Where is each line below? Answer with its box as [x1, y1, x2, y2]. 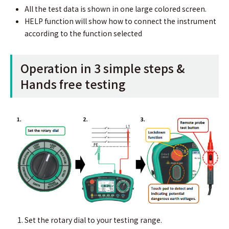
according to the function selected [25, 28, 142, 39]
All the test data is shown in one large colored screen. [25, 4, 207, 14]
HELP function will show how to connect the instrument [25, 16, 216, 27]
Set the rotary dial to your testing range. [25, 215, 162, 225]
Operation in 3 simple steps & [20, 59, 185, 77]
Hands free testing [20, 75, 125, 93]
